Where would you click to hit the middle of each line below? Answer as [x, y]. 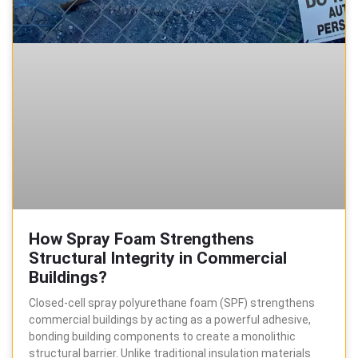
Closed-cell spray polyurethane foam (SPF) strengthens [172, 303]
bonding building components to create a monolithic [162, 337]
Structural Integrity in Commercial [158, 259]
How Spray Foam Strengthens [141, 239]
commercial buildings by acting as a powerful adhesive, [170, 320]
